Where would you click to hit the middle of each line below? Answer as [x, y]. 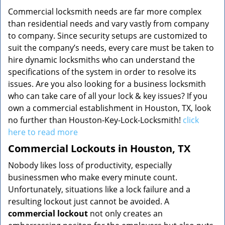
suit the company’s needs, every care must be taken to [111, 48]
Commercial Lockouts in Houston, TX [99, 148]
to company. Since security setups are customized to [108, 36]
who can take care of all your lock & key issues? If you [108, 96]
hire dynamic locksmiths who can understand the [101, 60]
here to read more [43, 132]
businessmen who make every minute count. [93, 177]
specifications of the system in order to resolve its [102, 72]
